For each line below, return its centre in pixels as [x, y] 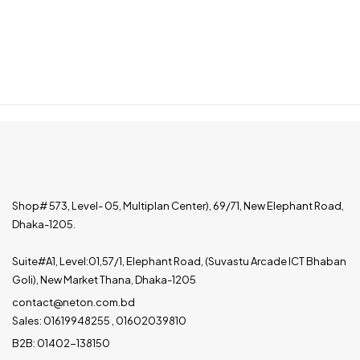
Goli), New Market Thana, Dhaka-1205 [104, 280]
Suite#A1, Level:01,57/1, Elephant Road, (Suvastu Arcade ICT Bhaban [179, 261]
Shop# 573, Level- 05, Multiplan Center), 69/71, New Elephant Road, [178, 206]
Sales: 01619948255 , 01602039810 [99, 321]
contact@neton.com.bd [74, 302]
